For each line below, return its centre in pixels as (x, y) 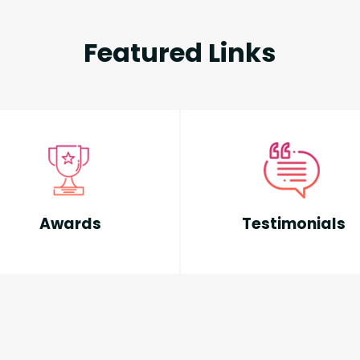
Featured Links (180, 52)
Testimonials (293, 223)
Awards (70, 223)
